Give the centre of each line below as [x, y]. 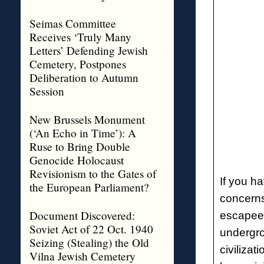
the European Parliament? [89, 187]
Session [47, 91]
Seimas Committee [72, 23]
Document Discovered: [82, 215]
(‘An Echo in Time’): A [82, 133]
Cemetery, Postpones [77, 64]
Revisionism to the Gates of [93, 174]
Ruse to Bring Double [80, 146]
